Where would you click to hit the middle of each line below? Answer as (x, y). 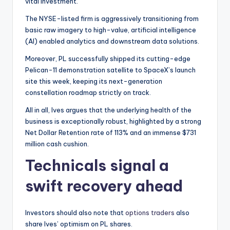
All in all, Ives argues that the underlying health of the (108, 110)
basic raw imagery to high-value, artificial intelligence (111, 30)
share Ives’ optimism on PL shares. (79, 224)
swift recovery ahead (104, 186)
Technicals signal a (97, 166)
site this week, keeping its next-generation (94, 81)
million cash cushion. (57, 144)
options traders (150, 213)
